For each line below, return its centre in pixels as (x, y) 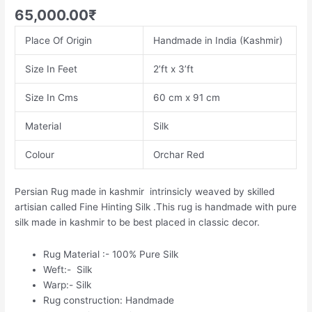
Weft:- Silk (68, 269)
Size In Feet (51, 69)
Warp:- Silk (68, 284)
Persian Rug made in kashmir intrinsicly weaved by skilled (145, 191)
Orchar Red (178, 155)
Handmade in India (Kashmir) (218, 41)
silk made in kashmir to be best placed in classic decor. (138, 222)
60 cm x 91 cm (186, 98)
